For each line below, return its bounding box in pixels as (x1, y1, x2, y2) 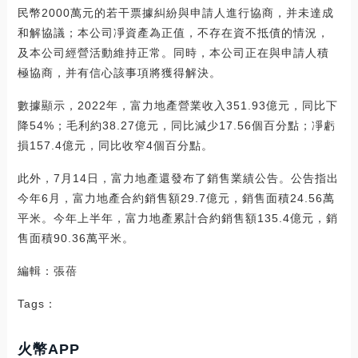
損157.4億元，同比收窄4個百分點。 (17, 139, 213, 153)
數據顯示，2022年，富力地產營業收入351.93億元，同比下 (17, 99, 338, 113)
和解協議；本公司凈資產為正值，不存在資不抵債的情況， (17, 26, 329, 40)
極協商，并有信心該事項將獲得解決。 (17, 66, 221, 80)
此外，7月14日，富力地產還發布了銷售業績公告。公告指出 (17, 172, 339, 185)
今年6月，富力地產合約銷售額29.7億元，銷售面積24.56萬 (17, 192, 335, 205)
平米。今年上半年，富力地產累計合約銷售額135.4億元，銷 (17, 212, 338, 225)
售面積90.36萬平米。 (17, 232, 134, 245)
